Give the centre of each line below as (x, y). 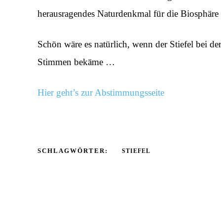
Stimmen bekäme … (76, 62)
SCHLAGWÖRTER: (73, 150)
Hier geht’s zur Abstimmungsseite (101, 92)
